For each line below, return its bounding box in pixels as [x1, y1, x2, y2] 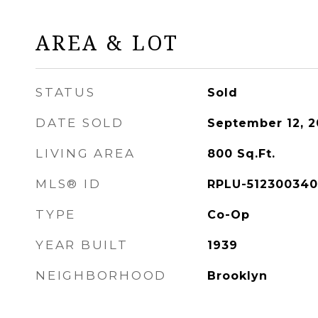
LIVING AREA [35, 146, 136, 160]
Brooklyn [207, 269, 268, 283]
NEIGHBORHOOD [35, 268, 167, 283]
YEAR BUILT [35, 238, 128, 252]
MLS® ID [35, 177, 102, 191]
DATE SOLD [35, 116, 124, 130]
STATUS [35, 85, 96, 99]
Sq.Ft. [236, 147, 275, 160]
